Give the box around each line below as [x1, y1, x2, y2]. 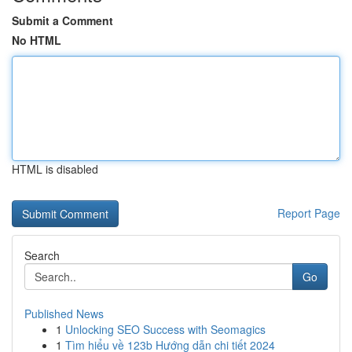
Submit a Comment [12, 13, 113, 28]
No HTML [12, 32, 61, 48]
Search [24, 247, 60, 263]
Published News [24, 306, 104, 321]
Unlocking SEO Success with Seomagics [65, 321, 266, 337]
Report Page [277, 205, 340, 221]
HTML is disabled [12, 161, 98, 177]
